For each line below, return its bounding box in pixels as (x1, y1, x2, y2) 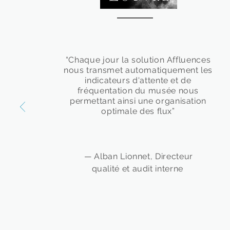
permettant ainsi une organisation (69, 96, 207, 106)
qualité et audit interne (91, 164, 186, 174)
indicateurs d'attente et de (85, 75, 191, 85)
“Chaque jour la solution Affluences (65, 55, 211, 65)
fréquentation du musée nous (77, 86, 199, 95)
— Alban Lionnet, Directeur (84, 151, 193, 161)
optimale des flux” (101, 106, 175, 116)
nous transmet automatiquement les (63, 65, 213, 75)
